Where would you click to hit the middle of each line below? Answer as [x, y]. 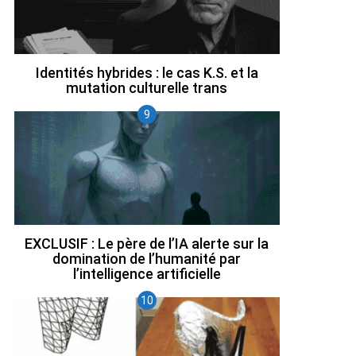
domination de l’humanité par [147, 258]
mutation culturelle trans [147, 87]
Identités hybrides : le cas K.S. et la [147, 72]
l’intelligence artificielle [147, 273]
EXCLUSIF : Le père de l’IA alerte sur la [147, 243]
